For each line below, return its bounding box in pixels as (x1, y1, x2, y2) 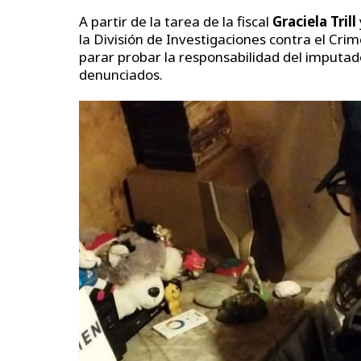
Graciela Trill (272, 12, 359, 31)
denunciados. (79, 65, 163, 85)
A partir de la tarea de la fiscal (79, 12, 272, 31)
